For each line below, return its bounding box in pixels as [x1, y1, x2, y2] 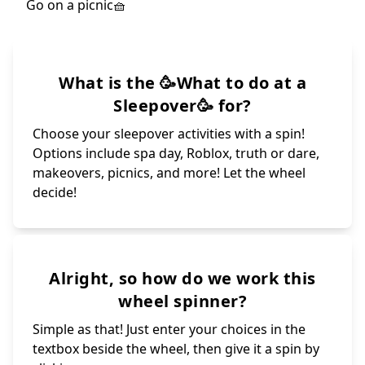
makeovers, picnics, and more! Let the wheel [33, 163, 306, 182]
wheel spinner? [118, 289, 247, 312]
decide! [33, 182, 77, 201]
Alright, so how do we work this [49, 266, 316, 289]
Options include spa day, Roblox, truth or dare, [33, 143, 319, 162]
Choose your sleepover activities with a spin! [33, 124, 305, 143]
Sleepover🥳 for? [113, 94, 252, 117]
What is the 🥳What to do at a [59, 71, 306, 94]
